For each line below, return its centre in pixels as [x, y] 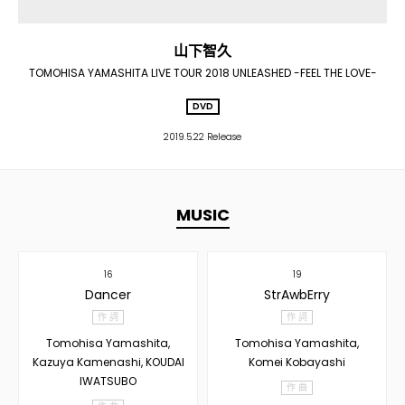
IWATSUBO [108, 381]
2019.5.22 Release [202, 137]
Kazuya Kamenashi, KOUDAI [108, 362]
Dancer [108, 295]
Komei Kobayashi [297, 362]
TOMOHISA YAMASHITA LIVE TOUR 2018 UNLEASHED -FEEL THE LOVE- [202, 73]
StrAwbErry [297, 295]
